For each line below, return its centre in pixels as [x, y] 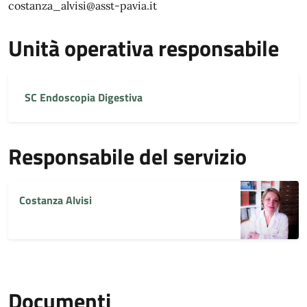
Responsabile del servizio [127, 156]
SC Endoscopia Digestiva [84, 97]
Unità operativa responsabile [144, 48]
